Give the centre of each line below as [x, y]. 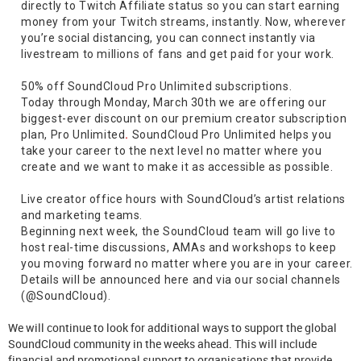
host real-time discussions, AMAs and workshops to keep [179, 247]
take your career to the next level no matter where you [172, 150]
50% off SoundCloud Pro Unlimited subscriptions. [157, 86]
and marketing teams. [82, 215]
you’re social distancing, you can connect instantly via [169, 37]
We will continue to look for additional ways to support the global [172, 327]
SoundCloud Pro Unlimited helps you [231, 134]
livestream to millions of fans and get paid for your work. [179, 54]
